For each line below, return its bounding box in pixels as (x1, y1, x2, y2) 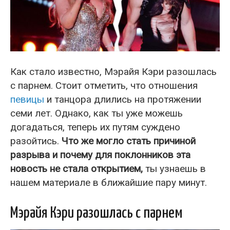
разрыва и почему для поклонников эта (10, 148, 190, 161)
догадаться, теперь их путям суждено (10, 121, 180, 133)
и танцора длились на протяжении (44, 93, 201, 105)
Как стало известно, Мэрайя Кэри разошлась (10, 65, 217, 78)
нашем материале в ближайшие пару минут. (10, 176, 207, 188)
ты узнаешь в (143, 162, 206, 175)
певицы (10, 93, 44, 105)
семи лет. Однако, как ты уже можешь (10, 107, 183, 119)
